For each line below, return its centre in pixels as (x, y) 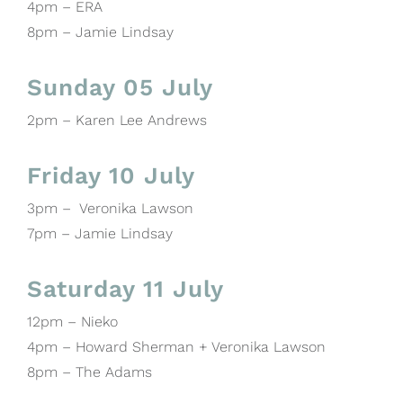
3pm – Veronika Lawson (110, 208)
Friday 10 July (111, 175)
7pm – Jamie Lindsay (100, 233)
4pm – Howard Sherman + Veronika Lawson (176, 346)
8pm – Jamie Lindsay (100, 31)
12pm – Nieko (72, 321)
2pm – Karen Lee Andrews (117, 120)
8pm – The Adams (90, 372)
